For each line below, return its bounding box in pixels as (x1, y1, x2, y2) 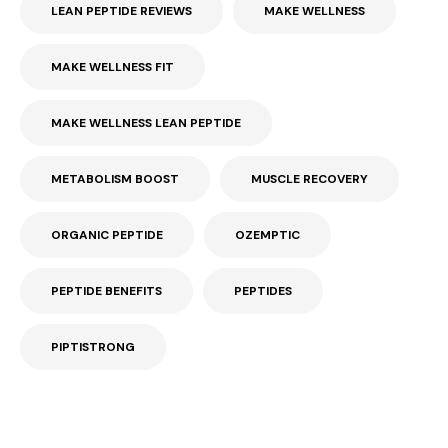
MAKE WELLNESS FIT (51, 59, 174, 76)
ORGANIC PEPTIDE (51, 227, 163, 244)
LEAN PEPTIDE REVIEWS (51, 3, 192, 20)
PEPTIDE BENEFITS (51, 283, 162, 300)
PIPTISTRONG (51, 339, 135, 356)
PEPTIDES (234, 283, 292, 300)
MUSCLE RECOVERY (251, 171, 368, 188)
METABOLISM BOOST (51, 171, 179, 188)
